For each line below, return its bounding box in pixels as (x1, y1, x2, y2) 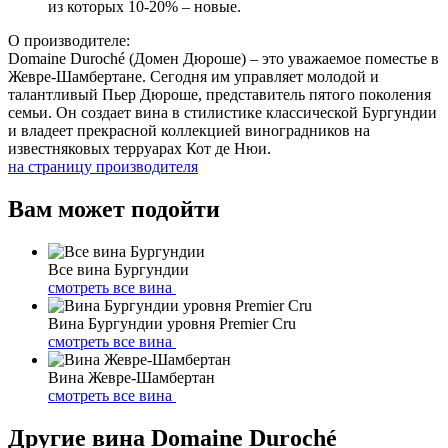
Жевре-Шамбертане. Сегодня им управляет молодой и (8, 67, 379, 85)
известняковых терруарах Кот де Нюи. (8, 139, 271, 157)
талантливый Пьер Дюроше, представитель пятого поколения (8, 85, 431, 103)
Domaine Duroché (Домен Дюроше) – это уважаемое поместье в (8, 49, 439, 67)
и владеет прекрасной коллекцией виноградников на (8, 121, 370, 139)
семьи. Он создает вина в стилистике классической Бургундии (8, 103, 437, 121)
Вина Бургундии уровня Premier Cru (48, 314, 296, 332)
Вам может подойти (8, 195, 220, 222)
